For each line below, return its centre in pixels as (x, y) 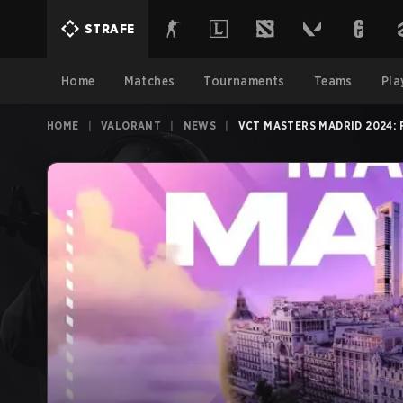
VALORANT (131, 125)
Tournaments (244, 81)
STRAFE (110, 29)
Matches (149, 81)
